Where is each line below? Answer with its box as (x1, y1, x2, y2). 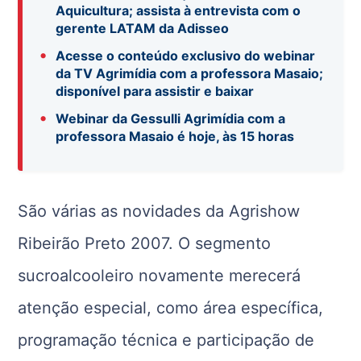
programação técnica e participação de (18, 330, 315, 351)
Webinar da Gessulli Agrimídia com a (56, 110, 286, 127)
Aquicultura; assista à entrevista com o (56, 2, 301, 19)
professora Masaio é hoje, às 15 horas (56, 128, 295, 145)
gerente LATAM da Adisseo (56, 20, 230, 37)
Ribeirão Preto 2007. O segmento (18, 234, 272, 254)
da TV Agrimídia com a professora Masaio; (56, 65, 324, 82)
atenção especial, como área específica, (18, 298, 324, 318)
